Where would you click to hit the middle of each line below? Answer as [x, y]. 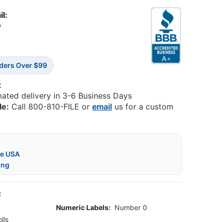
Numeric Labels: [83, 208]
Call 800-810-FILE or [51, 107]
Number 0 [131, 208]
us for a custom [143, 107]
